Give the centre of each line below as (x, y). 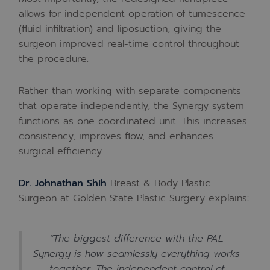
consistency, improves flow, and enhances (116, 137)
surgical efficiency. (61, 152)
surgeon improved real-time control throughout (129, 44)
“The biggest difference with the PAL (137, 238)
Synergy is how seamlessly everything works (137, 253)
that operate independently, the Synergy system (132, 106)
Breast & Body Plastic (159, 184)
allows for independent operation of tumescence (132, 14)
